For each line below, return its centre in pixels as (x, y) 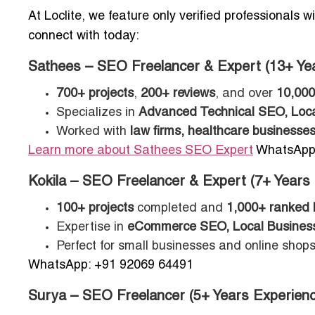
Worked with (93, 132)
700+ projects (95, 94)
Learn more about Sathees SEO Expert (141, 151)
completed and (180, 209)
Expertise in (92, 228)
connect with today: (84, 37)
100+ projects (95, 209)
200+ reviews (178, 94)
